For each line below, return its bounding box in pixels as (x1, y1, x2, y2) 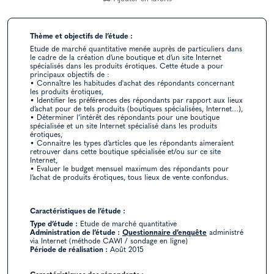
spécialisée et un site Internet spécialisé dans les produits (30, 123, 217, 131)
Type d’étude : (30, 220, 78, 228)
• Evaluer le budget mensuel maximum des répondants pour (30, 166, 229, 174)
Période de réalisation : (30, 246, 108, 254)
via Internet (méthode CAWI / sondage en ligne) (30, 237, 188, 245)
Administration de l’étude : (30, 229, 120, 237)
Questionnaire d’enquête (122, 229, 207, 237)
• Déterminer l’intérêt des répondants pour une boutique (30, 114, 220, 122)
